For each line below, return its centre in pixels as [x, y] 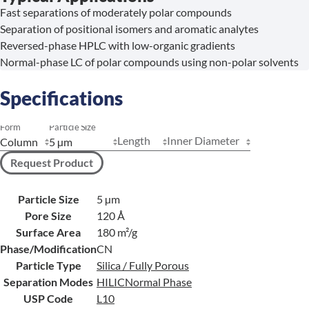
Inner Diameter [203, 140]
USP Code [48, 298]
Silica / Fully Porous [143, 265]
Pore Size [48, 216]
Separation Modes [48, 282]
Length [134, 140]
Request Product [52, 162]
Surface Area [48, 232]
